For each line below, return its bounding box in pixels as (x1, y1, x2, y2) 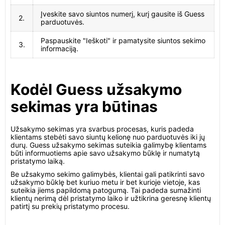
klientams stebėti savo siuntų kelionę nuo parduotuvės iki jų (11, 133, 205, 141)
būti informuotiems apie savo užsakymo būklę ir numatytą (11, 149, 200, 157)
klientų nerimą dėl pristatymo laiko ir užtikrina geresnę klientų (11, 194, 211, 202)
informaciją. (41, 44, 78, 53)
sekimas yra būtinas (11, 97, 158, 116)
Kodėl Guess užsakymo (11, 80, 182, 98)
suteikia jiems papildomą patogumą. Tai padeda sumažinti (11, 186, 201, 194)
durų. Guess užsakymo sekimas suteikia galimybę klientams (11, 141, 206, 149)
